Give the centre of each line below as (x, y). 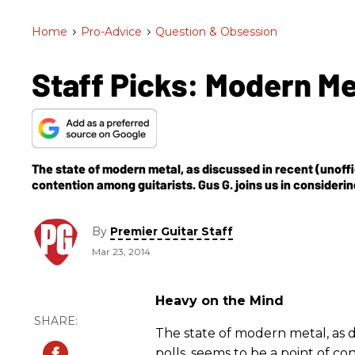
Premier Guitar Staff (172, 232)
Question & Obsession (216, 32)
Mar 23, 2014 (121, 252)
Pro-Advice (111, 32)
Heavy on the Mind (219, 300)
